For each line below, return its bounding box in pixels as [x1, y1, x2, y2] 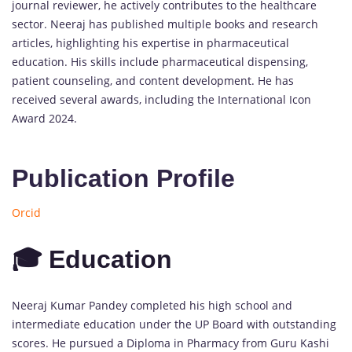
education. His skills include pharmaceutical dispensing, [12, 54, 308, 70]
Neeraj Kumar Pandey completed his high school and [12, 298, 292, 313]
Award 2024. [12, 111, 77, 126]
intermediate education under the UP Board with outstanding [12, 317, 336, 332]
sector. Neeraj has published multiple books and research [12, 16, 318, 32]
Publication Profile [12, 164, 235, 193]
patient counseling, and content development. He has [12, 73, 294, 89]
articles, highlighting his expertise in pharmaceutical [12, 35, 289, 51]
